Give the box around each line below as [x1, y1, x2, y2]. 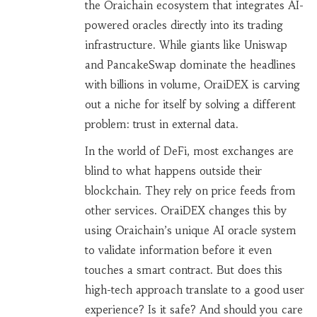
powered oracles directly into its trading [84, 18, 283, 33]
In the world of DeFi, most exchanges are [84, 144, 294, 158]
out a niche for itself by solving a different [84, 98, 296, 112]
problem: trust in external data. [84, 117, 238, 132]
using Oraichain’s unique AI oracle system [84, 224, 296, 238]
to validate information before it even [84, 243, 272, 258]
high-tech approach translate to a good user [84, 283, 304, 297]
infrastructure [84, 38, 153, 52]
